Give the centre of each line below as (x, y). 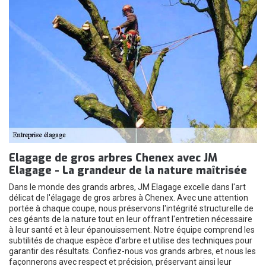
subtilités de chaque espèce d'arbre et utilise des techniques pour (131, 240)
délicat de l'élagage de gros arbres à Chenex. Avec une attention (129, 198)
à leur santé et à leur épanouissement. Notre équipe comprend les (132, 230)
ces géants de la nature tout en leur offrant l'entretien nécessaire (131, 219)
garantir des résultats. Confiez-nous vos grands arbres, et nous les (132, 251)
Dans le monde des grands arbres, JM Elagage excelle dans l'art (127, 187)
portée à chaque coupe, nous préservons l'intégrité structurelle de (131, 208)
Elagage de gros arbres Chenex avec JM (113, 158)
